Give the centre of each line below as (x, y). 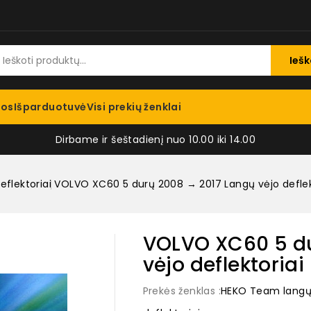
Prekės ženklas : (182, 291)
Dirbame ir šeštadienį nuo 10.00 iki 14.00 (155, 140)
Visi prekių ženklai (134, 107)
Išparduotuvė (50, 107)
